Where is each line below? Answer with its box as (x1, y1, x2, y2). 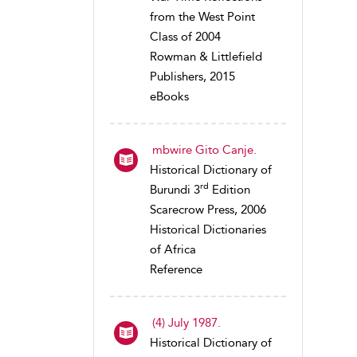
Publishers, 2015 (150, 69, 235, 84)
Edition (209, 182, 250, 197)
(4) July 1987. (152, 316, 221, 330)
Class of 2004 (150, 29, 221, 44)
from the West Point (150, 10, 255, 24)
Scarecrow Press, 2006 (150, 202, 266, 217)
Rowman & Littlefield (150, 49, 262, 64)
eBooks (150, 89, 189, 104)
